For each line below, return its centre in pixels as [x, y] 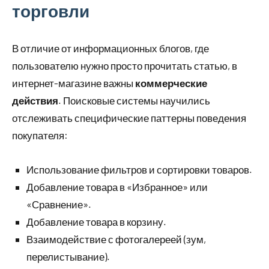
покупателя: [40, 135]
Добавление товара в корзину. [96, 222]
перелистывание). [68, 257]
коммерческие [171, 83]
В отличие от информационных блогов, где [110, 48]
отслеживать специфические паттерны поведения [129, 118]
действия [35, 101]
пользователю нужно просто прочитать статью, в [125, 66]
